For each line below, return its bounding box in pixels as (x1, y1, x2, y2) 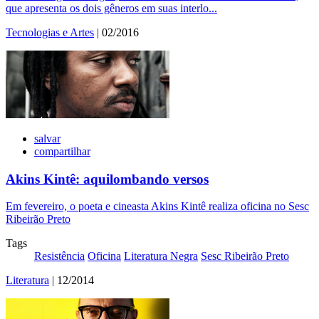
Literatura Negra (124, 250, 198, 263)
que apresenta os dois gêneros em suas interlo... (6, 2, 217, 15)
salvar (34, 132, 61, 145)
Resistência (34, 250, 85, 263)
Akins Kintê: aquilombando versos (6, 171, 209, 187)
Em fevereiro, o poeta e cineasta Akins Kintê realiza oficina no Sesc (6, 200, 309, 213)
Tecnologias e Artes (6, 26, 94, 39)
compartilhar (34, 145, 90, 158)
